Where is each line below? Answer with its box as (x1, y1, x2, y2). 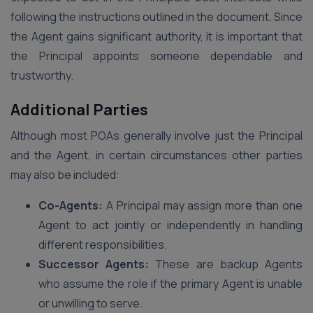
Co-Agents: (38, 198, 103, 213)
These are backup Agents (149, 256, 303, 272)
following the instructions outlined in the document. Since (10, 9, 303, 24)
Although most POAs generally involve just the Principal (10, 128, 303, 143)
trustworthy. (10, 68, 73, 83)
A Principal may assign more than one (103, 198, 303, 213)
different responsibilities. (38, 237, 167, 252)
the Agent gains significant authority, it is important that (10, 29, 303, 44)
